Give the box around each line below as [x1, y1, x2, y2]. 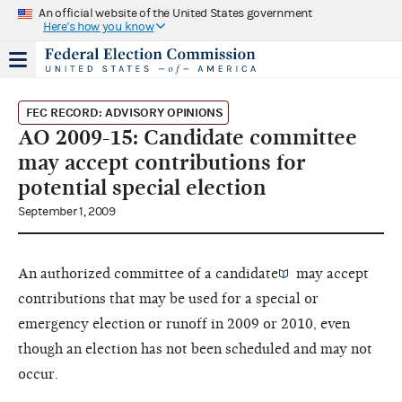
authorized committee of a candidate [40, 265, 278, 282]
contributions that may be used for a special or [18, 290, 319, 307]
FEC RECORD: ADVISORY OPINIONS [25, 104, 223, 120]
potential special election [18, 174, 267, 200]
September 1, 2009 [18, 204, 116, 219]
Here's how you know [43, 19, 154, 34]
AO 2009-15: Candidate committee [18, 124, 357, 150]
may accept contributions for [18, 149, 306, 175]
